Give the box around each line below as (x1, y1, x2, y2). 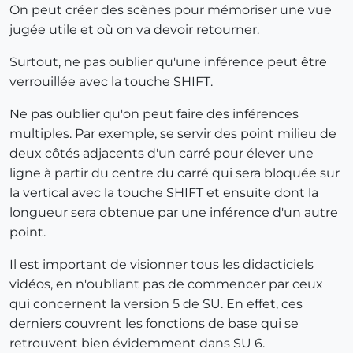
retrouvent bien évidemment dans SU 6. (9, 335, 265, 351)
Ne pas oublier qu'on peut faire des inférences (9, 106, 299, 121)
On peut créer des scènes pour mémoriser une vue (9, 2, 332, 17)
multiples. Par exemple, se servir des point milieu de (9, 125, 336, 141)
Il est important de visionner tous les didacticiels (9, 256, 314, 272)
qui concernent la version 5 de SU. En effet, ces (9, 295, 303, 311)
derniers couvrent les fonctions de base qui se (9, 315, 299, 331)
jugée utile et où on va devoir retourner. (9, 21, 259, 37)
